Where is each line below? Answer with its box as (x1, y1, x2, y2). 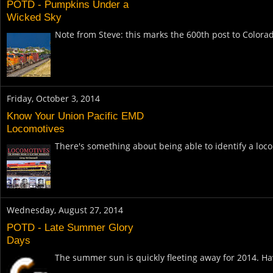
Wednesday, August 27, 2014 (7, 204, 123, 216)
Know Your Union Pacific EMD (7, 110, 144, 122)
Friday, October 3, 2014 (7, 92, 100, 104)
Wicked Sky (7, 11, 62, 24)
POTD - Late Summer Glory (7, 221, 133, 234)
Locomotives (7, 122, 65, 135)
